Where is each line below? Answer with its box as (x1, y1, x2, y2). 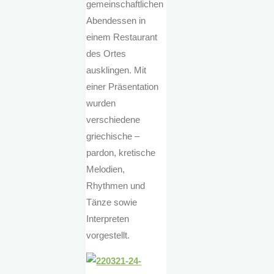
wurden (86, 98, 116, 109)
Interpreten (86, 213, 130, 224)
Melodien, (86, 164, 125, 175)
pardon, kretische (86, 147, 156, 158)
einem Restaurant (86, 32, 158, 43)
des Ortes (86, 48, 127, 59)
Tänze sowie (86, 197, 138, 208)
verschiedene (86, 114, 141, 125)
